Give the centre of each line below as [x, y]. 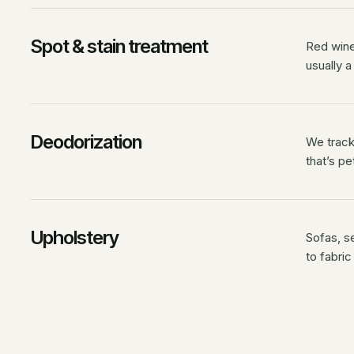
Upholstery [75, 237]
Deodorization [86, 141]
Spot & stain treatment [119, 46]
